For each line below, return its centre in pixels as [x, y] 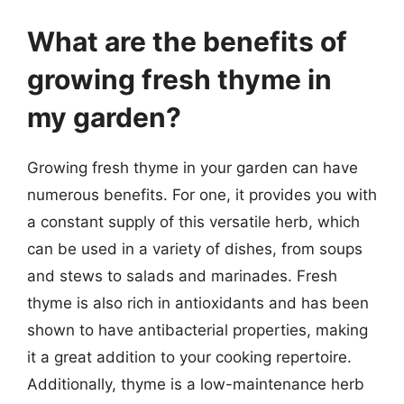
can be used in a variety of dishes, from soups [195, 249]
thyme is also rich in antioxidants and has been [198, 303]
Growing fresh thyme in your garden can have [193, 168]
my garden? [104, 117]
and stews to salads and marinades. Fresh [182, 276]
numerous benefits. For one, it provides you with [202, 195]
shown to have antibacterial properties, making [197, 330]
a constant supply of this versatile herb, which [193, 222]
